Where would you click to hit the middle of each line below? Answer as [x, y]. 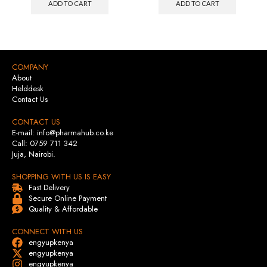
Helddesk [28, 89]
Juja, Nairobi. [34, 154]
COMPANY [30, 67]
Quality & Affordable [63, 209]
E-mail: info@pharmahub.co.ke [63, 133]
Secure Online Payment [67, 198]
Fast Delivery [49, 188]
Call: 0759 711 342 [45, 144]
